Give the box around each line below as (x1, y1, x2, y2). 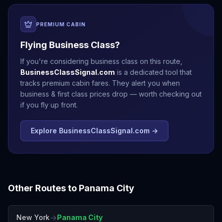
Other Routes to (8, 183, 79, 193)
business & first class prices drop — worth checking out (20, 90, 202, 98)
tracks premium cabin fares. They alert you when (20, 79, 180, 87)
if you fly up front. (20, 101, 78, 109)
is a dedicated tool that (115, 68, 192, 76)
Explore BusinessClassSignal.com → (31, 126, 158, 135)
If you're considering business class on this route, (20, 57, 182, 65)
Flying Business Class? (20, 40, 120, 50)
